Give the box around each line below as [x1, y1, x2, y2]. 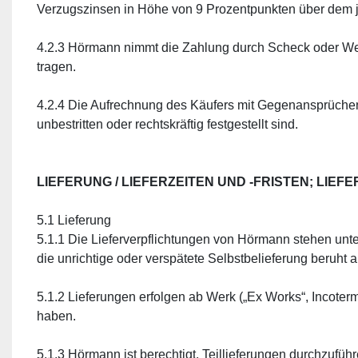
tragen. [37, 60, 76, 74]
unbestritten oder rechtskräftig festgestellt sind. [37, 117, 298, 131]
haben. [37, 309, 76, 323]
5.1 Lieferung [37, 213, 111, 227]
